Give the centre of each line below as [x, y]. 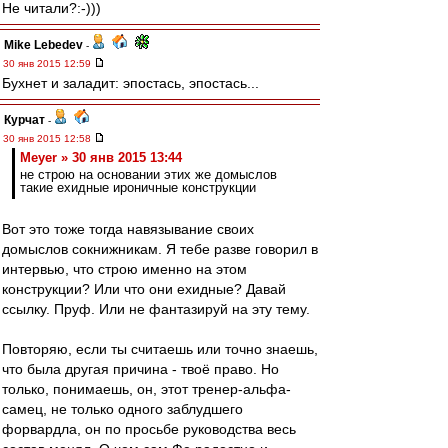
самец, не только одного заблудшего [122, 409]
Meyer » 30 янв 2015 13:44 [101, 157]
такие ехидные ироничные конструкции [138, 187]
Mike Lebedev [43, 45]
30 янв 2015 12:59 [48, 63]
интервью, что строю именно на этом [124, 269]
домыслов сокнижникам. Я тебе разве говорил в [160, 249]
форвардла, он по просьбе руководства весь [149, 429]
